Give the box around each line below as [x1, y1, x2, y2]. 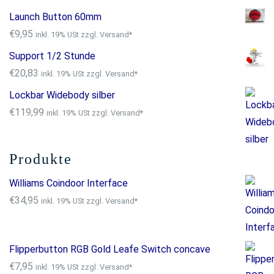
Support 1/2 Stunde [9, 50, 95, 62]
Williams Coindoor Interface [9, 177, 128, 189]
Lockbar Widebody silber [9, 89, 115, 101]
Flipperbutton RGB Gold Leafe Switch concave [9, 243, 210, 255]
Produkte [9, 151, 72, 167]
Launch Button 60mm [9, 11, 102, 23]
